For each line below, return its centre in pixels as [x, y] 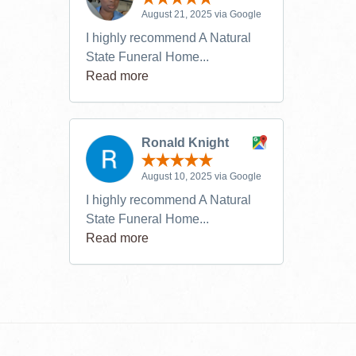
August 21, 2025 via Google [201, 14]
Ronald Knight [185, 142]
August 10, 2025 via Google [201, 177]
